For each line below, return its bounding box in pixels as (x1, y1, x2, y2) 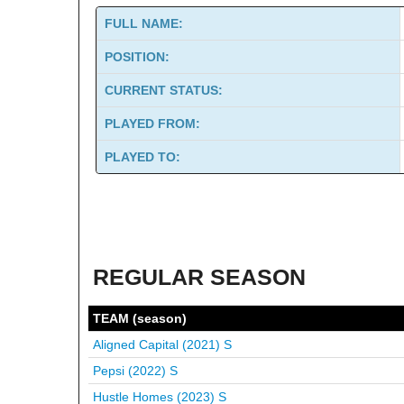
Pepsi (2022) (93, 363, 170, 378)
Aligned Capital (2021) (93, 337, 224, 352)
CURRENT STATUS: (105, 83, 223, 97)
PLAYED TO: (105, 150, 180, 164)
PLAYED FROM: (105, 116, 200, 131)
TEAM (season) (93, 311, 187, 326)
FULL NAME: (105, 16, 183, 31)
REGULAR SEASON (93, 264, 306, 289)
